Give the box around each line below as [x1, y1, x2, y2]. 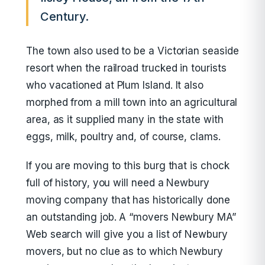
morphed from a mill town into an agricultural [26, 96, 238, 108]
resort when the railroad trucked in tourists [26, 62, 227, 74]
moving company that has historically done [26, 194, 230, 206]
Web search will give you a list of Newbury [26, 228, 228, 240]
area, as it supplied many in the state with [26, 114, 224, 125]
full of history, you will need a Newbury [26, 177, 209, 189]
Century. [40, 9, 89, 24]
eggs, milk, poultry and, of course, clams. [26, 131, 221, 143]
